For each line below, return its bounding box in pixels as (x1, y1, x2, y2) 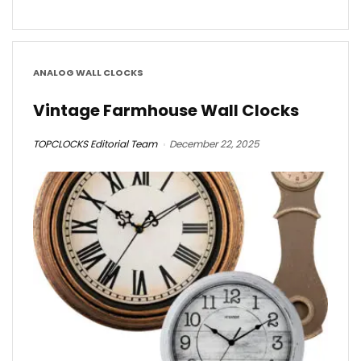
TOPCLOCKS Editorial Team (33, 137, 157, 151)
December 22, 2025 (169, 137, 259, 151)
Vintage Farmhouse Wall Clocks (33, 99, 299, 122)
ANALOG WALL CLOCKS (33, 65, 143, 79)
